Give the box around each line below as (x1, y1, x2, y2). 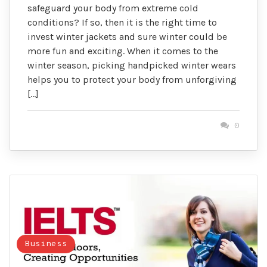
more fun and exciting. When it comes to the (27, 45, 218, 57)
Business (24, 239, 68, 250)
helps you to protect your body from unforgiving (27, 74, 237, 86)
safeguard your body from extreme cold (27, 2, 198, 14)
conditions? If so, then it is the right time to (27, 17, 217, 29)
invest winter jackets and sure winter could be (27, 31, 227, 43)
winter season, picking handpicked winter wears (27, 60, 236, 72)
